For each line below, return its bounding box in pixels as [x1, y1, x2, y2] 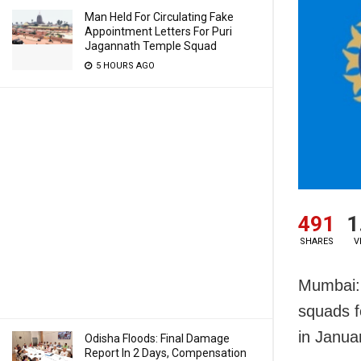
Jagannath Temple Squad [85, 39, 217, 52]
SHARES [299, 236, 334, 247]
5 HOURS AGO [93, 60, 155, 71]
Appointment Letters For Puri [85, 25, 232, 38]
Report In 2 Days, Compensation [85, 346, 247, 359]
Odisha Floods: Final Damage [85, 332, 230, 345]
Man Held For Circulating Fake [85, 10, 234, 23]
